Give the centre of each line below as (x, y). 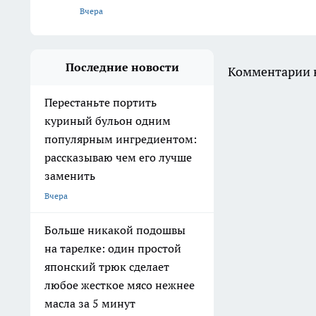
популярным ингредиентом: (121, 139)
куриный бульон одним (108, 121)
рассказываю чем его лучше (118, 158)
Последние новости (122, 67)
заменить (70, 176)
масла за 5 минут (90, 304)
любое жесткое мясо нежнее (120, 285)
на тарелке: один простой (113, 249)
